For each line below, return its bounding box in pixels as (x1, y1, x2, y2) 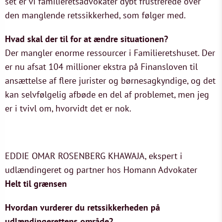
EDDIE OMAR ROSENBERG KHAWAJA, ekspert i (5, 150, 182, 162)
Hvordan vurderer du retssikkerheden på (5, 202, 160, 213)
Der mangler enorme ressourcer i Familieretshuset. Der (5, 47, 215, 58)
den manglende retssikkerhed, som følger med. (5, 9, 186, 21)
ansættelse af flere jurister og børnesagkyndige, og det (5, 75, 216, 86)
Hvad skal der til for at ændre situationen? (5, 33, 168, 45)
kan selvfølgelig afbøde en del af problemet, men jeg (5, 89, 209, 100)
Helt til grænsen (5, 178, 67, 189)
